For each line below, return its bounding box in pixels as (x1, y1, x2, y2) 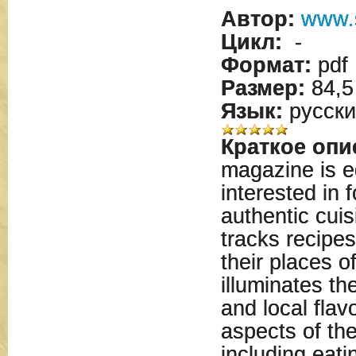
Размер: (220, 76, 305, 100)
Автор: (220, 7, 295, 31)
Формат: (220, 53, 311, 77)
